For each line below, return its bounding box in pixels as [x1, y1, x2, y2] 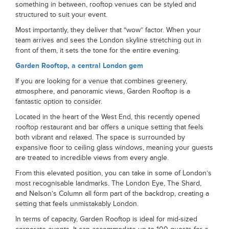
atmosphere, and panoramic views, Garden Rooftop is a [15, 87, 190, 96]
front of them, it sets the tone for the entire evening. [15, 46, 180, 55]
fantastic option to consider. [15, 97, 102, 106]
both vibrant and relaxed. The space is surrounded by [15, 133, 185, 142]
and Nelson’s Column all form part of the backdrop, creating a [15, 189, 209, 198]
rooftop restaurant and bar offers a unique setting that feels [15, 123, 203, 131]
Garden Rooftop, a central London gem [15, 61, 143, 70]
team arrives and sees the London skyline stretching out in [15, 36, 201, 44]
